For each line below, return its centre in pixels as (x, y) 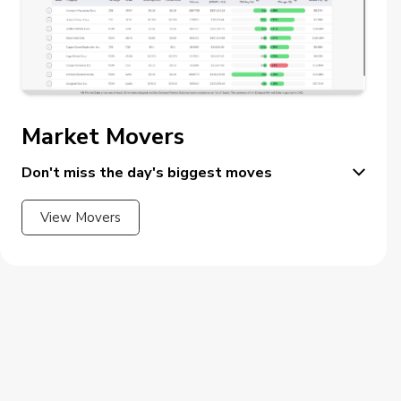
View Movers (81, 217)
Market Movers (103, 136)
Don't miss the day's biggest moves (147, 172)
